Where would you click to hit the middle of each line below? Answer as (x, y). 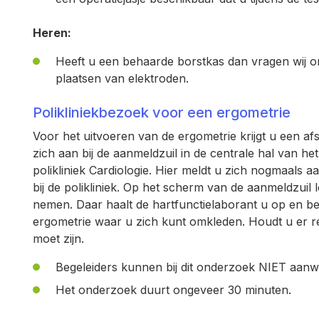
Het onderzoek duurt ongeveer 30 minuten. (173, 290)
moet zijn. (58, 239)
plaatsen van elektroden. (122, 78)
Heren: (52, 33)
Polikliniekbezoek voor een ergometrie (162, 113)
